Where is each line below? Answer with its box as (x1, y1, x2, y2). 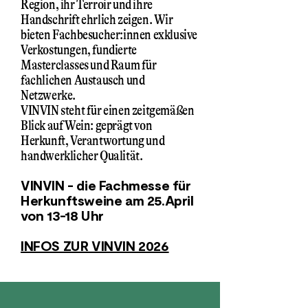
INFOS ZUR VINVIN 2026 (21, 240, 169, 254)
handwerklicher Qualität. (21, 148, 143, 164)
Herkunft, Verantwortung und (21, 133, 165, 148)
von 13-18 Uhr (21, 210, 107, 223)
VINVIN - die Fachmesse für (21, 179, 191, 193)
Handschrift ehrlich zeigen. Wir (21, 12, 173, 27)
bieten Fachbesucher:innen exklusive (21, 27, 198, 43)
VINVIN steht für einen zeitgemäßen (21, 102, 195, 118)
